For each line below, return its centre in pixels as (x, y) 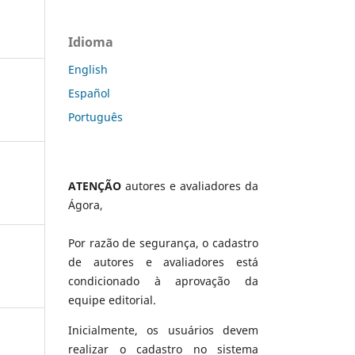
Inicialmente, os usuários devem (163, 330)
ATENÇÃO (95, 185)
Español (89, 93)
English (88, 69)
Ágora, (86, 204)
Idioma (91, 42)
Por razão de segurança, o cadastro (163, 242)
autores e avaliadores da (190, 185)
